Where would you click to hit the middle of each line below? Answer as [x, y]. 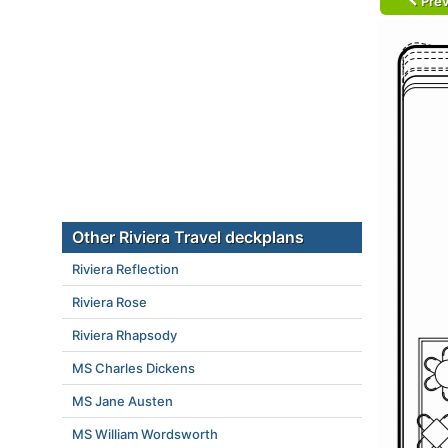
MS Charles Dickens [133, 368]
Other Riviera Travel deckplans [188, 237]
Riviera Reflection [125, 269]
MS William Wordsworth [145, 434]
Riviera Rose [109, 302]
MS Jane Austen [122, 401]
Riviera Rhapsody [124, 335]
